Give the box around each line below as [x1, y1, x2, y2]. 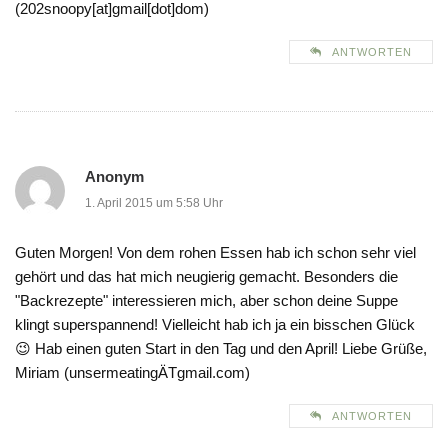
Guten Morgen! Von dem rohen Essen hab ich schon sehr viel [15, 244, 416, 262]
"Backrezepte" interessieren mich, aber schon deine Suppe [15, 292, 398, 310]
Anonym [85, 168, 144, 186]
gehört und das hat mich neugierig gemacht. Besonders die [15, 268, 398, 286]
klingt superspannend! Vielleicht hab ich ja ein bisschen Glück [15, 316, 415, 334]
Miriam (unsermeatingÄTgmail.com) [15, 364, 250, 382]
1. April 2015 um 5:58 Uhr [85, 196, 223, 211]
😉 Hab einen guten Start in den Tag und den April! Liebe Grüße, [15, 340, 427, 358]
